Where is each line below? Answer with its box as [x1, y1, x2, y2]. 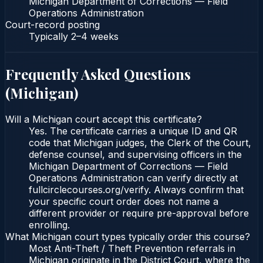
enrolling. [29, 219, 70, 231]
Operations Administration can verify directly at [29, 172, 238, 184]
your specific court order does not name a [29, 195, 218, 208]
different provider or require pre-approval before [29, 207, 249, 220]
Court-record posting [5, 18, 100, 31]
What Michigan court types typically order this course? [5, 231, 250, 243]
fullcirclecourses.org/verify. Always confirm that [29, 184, 244, 196]
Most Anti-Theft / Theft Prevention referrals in [29, 242, 235, 255]
